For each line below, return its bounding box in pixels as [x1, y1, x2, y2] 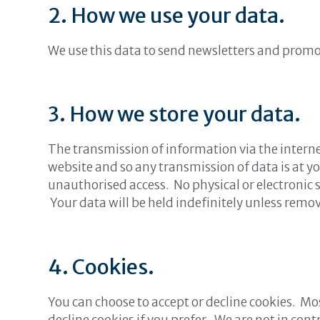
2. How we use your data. [48, 1, 286, 29]
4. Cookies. [48, 253, 155, 280]
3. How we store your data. [48, 101, 301, 128]
